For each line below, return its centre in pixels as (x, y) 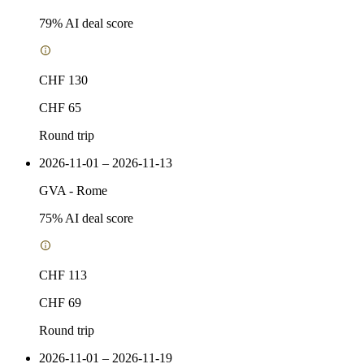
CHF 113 (63, 275)
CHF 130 (63, 80)
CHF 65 (60, 107)
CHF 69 (60, 302)
